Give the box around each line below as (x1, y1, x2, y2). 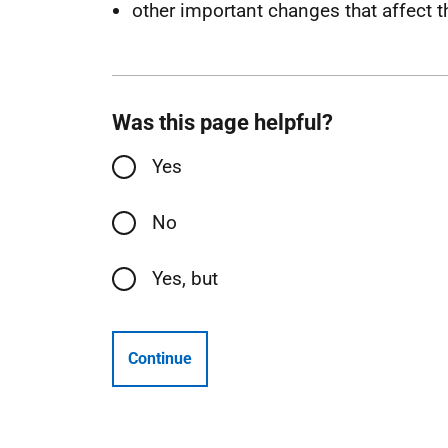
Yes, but (152, 267, 218, 290)
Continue (128, 349, 192, 368)
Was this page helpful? (112, 110, 333, 135)
